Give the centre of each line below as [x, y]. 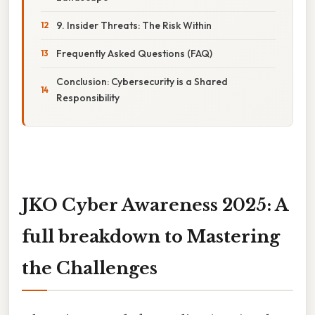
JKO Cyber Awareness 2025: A [155, 205]
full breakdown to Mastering [151, 236]
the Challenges [90, 268]
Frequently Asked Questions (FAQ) [134, 53]
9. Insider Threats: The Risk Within [134, 25]
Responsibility [88, 97]
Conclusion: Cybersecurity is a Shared [142, 81]
